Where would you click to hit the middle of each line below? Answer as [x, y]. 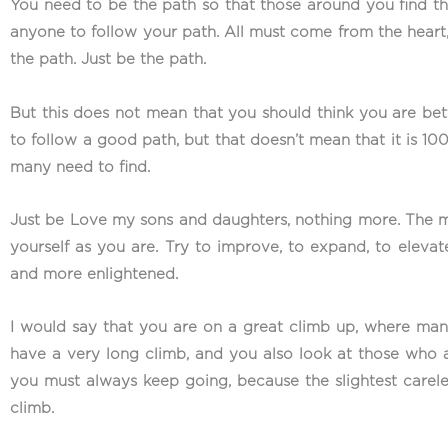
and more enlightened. [94, 274]
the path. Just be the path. [108, 60]
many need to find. [80, 167]
